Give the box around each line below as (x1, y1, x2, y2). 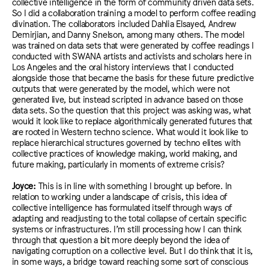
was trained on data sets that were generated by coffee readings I (11, 39, 254, 50)
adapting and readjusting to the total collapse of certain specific (11, 213, 247, 223)
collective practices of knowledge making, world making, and (11, 147, 237, 158)
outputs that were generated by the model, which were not (11, 82, 230, 93)
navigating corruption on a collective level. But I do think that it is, (11, 245, 253, 256)
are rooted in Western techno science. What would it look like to (11, 125, 249, 136)
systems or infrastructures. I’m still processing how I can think (11, 223, 242, 234)
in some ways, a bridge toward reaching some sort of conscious (11, 256, 249, 267)
